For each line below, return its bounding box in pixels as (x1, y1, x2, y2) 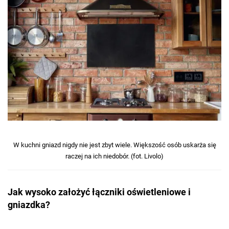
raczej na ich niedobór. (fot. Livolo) (65, 152, 164, 160)
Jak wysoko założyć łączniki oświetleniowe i (8, 187, 191, 197)
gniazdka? (8, 199, 50, 210)
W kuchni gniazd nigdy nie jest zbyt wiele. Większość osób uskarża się (13, 141, 216, 149)
